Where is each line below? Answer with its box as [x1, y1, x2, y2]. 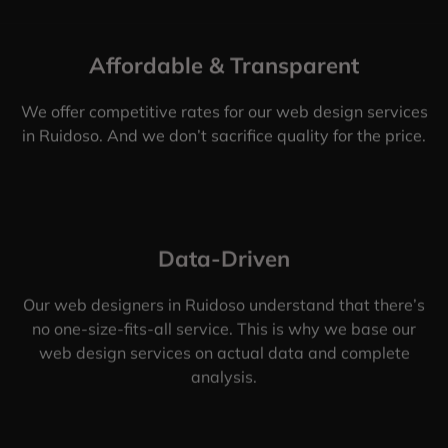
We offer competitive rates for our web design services [20, 101, 428, 122]
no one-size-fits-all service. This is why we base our [32, 318, 416, 339]
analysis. [191, 366, 257, 387]
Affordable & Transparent [89, 51, 359, 80]
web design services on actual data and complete [38, 342, 410, 363]
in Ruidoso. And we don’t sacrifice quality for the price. [22, 125, 426, 146]
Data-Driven [158, 244, 290, 273]
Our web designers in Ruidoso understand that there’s [23, 294, 425, 315]
